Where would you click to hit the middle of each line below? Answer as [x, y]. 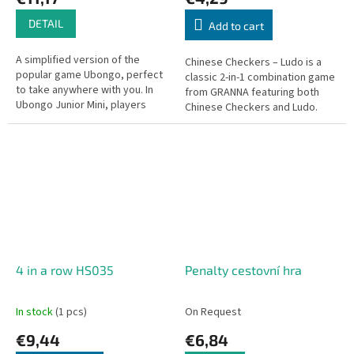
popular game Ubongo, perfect [89, 75]
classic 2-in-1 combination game [260, 77]
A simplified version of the [78, 60]
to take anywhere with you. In [85, 90]
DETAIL [46, 23]
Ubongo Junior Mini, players [81, 105]
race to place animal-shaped [83, 120]
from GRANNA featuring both [252, 92]
